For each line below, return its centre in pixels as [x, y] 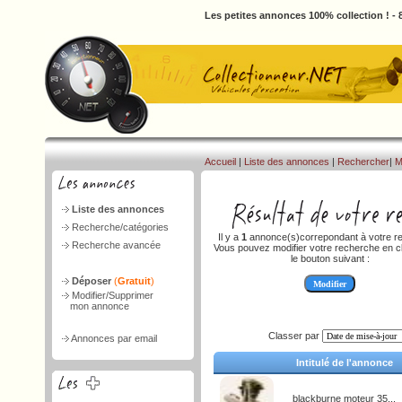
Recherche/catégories [120, 227]
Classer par [295, 336]
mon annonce [94, 306]
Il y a [230, 237]
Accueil [220, 162]
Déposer [93, 281]
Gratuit [134, 281]
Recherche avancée [116, 245]
